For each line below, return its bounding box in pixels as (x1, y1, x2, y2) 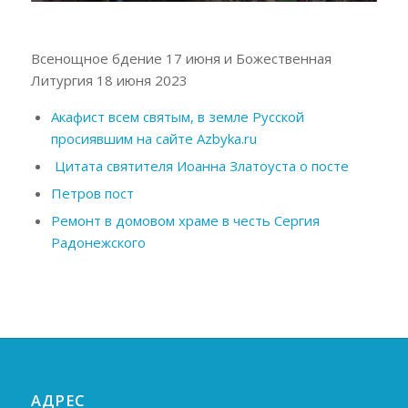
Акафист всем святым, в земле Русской (50, 107, 304, 127)
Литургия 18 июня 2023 (30, 71, 188, 90)
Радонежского (50, 233, 146, 252)
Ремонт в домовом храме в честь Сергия (50, 211, 320, 230)
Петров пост (50, 184, 134, 203)
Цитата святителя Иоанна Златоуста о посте (50, 157, 349, 176)
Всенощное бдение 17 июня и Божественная (30, 49, 331, 68)
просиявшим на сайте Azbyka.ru (50, 129, 257, 148)
